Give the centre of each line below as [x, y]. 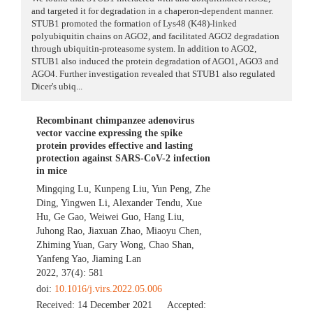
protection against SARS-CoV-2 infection [124, 159]
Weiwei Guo [114, 217]
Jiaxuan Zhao [115, 231]
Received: [57, 305]
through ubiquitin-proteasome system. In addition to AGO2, [144, 49]
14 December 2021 [115, 305]
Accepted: [187, 305]
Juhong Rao [60, 231]
